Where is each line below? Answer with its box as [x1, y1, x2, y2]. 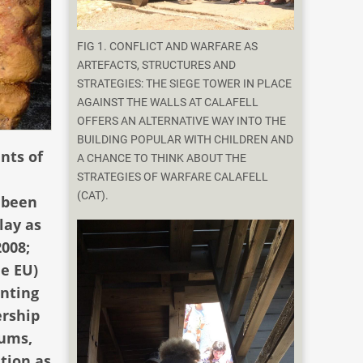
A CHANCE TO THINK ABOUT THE [77, 152, 247, 166]
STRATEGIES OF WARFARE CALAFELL [77, 170, 269, 185]
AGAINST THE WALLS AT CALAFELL [77, 96, 259, 110]
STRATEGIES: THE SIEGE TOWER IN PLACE [77, 77, 293, 92]
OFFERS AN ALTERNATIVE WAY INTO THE [77, 114, 287, 129]
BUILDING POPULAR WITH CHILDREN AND [77, 133, 294, 147]
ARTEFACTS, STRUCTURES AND [77, 58, 237, 73]
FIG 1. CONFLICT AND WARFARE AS [77, 40, 258, 54]
